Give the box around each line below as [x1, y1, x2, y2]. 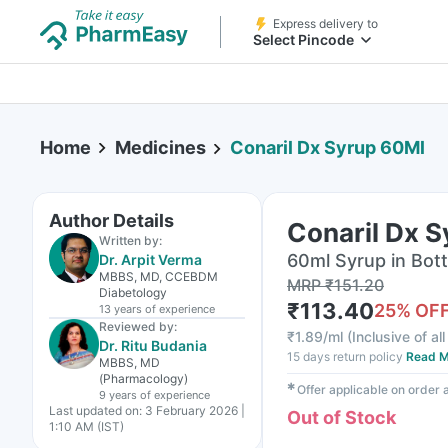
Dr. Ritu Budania [99, 337, 207, 354]
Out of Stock [287, 407, 396, 428]
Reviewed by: [99, 319, 177, 334]
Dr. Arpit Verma [99, 251, 202, 268]
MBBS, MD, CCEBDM [99, 269, 218, 284]
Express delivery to [273, 16, 378, 31]
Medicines [115, 137, 206, 158]
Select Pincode [253, 31, 354, 48]
